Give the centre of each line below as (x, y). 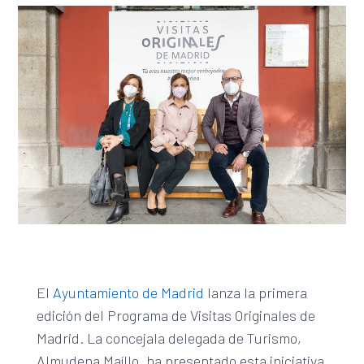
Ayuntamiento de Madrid (128, 292)
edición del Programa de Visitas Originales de (175, 315)
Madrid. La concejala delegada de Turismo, (169, 338)
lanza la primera (255, 292)
